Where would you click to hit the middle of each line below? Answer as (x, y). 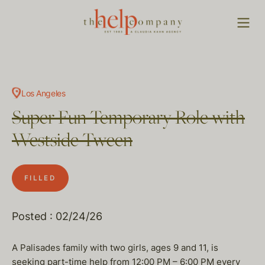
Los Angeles (43, 93)
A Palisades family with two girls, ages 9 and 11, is (115, 248)
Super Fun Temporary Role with (128, 119)
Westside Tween (72, 141)
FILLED (40, 178)
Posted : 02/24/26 (57, 216)
